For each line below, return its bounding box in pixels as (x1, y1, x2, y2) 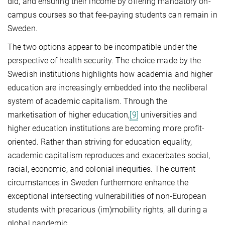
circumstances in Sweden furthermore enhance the (8, 177, 188, 187)
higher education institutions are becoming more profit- (8, 123, 205, 133)
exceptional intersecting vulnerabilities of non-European (8, 191, 206, 201)
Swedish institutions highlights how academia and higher (8, 69, 213, 79)
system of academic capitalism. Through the (8, 96, 168, 106)
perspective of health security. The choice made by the (8, 55, 201, 65)
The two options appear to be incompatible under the (8, 42, 197, 52)
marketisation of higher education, (8, 109, 130, 120)
